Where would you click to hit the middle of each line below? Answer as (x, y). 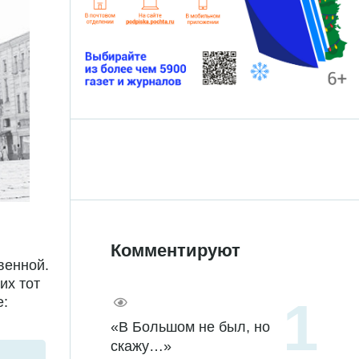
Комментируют (175, 251)
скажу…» (141, 347)
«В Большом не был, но (190, 327)
